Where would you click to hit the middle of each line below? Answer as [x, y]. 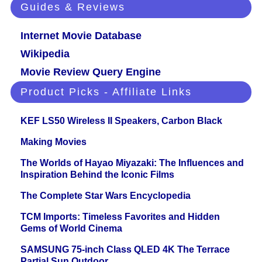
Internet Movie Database [81, 36]
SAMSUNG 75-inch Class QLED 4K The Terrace [125, 250]
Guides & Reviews [73, 7]
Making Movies [54, 142]
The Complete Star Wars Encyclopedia [106, 196]
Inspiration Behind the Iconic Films [97, 175]
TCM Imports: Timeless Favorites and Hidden [120, 217]
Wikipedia [45, 54]
